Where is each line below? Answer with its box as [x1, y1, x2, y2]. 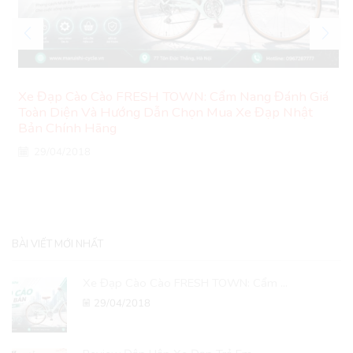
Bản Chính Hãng [18, 118, 117, 137]
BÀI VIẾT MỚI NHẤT [12, 237, 103, 252]
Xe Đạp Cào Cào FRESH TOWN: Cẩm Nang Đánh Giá [18, 87, 329, 106]
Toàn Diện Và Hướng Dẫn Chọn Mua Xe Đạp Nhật [18, 102, 313, 121]
